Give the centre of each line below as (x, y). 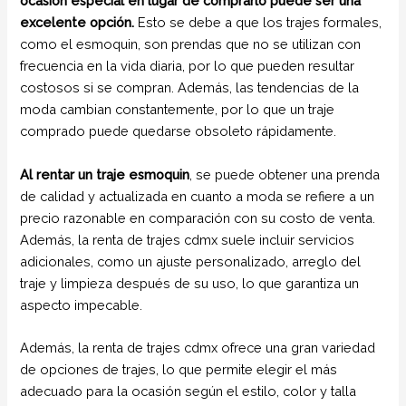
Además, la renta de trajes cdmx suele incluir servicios (188, 239)
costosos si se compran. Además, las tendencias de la (190, 88)
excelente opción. (77, 23)
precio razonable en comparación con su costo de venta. (198, 217)
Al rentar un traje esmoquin (105, 174)
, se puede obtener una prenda (285, 174)
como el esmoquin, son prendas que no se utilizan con (191, 44)
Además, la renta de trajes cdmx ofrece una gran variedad (198, 347)
